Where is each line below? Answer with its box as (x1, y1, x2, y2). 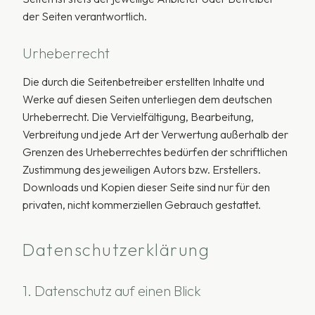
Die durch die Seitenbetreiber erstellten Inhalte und (22, 75, 264, 89)
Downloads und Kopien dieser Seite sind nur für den (22, 180, 270, 194)
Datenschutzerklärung (22, 239, 210, 260)
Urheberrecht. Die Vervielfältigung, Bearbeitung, (22, 110, 254, 124)
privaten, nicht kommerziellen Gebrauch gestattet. (22, 198, 261, 212)
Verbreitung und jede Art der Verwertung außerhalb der (22, 127, 288, 141)
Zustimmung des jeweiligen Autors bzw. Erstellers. (22, 162, 261, 176)
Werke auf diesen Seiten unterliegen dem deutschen (22, 92, 272, 106)
